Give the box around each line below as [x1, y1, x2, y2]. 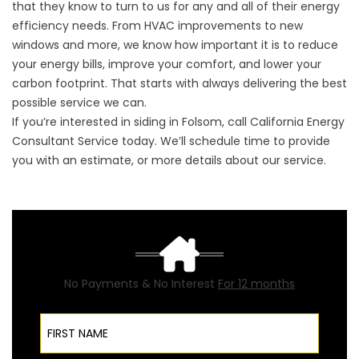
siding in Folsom [134, 114, 222, 130]
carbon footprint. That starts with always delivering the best [12, 75, 347, 91]
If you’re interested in [12, 114, 134, 130]
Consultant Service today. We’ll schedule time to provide [12, 133, 330, 149]
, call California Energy [222, 114, 345, 130]
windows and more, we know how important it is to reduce [12, 37, 338, 53]
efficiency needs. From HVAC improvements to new [12, 18, 303, 34]
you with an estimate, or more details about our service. [12, 152, 326, 168]
